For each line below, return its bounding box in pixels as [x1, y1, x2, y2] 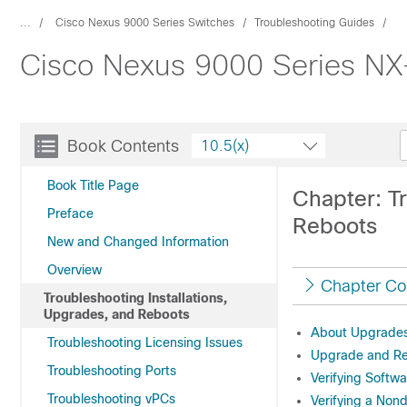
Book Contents [67, 137, 179, 155]
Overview [47, 263, 102, 277]
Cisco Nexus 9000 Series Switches [55, 16, 234, 29]
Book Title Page [47, 178, 139, 193]
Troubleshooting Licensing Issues [47, 335, 243, 350]
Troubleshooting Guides [254, 16, 374, 29]
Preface [47, 206, 94, 221]
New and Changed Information [47, 234, 229, 249]
